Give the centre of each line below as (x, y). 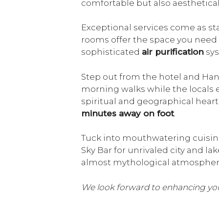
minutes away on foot (128, 113)
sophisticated (111, 52)
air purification (173, 52)
